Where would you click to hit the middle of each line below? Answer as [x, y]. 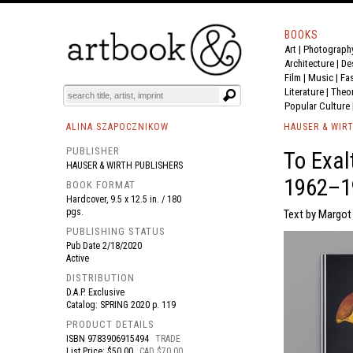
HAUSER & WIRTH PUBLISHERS [124, 165]
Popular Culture [317, 106]
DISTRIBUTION [100, 278]
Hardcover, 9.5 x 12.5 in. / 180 [124, 199]
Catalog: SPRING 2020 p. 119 [124, 305]
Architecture [309, 63]
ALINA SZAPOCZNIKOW [117, 127]
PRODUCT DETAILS [110, 324]
